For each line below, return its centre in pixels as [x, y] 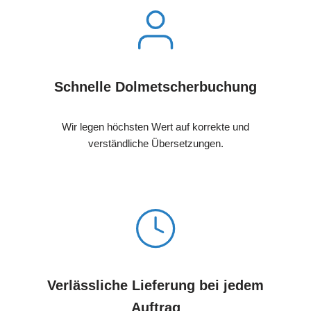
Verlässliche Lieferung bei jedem [155, 286]
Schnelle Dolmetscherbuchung [155, 87]
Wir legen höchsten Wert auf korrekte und [155, 127]
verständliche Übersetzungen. [155, 144]
